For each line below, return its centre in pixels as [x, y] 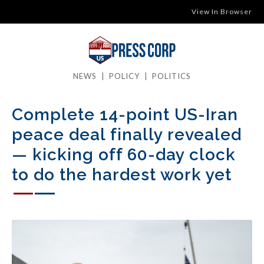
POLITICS [171, 76]
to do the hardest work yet [122, 175]
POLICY [124, 76]
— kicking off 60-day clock [124, 155]
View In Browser [222, 11]
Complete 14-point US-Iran [125, 115]
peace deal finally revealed [127, 135]
